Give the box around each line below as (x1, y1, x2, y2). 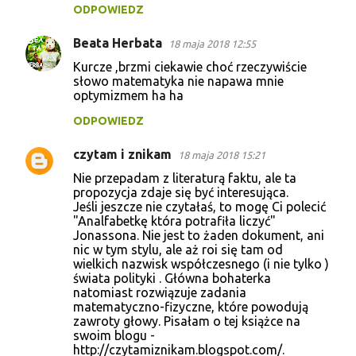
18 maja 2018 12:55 (168, 37, 256, 49)
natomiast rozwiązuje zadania (73, 284, 246, 300)
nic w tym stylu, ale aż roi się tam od (73, 242, 283, 257)
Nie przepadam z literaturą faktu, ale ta (73, 170, 296, 185)
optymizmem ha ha (73, 87, 184, 103)
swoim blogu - (73, 327, 155, 342)
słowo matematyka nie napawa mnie (73, 73, 284, 88)
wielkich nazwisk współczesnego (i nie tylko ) (73, 256, 329, 271)
